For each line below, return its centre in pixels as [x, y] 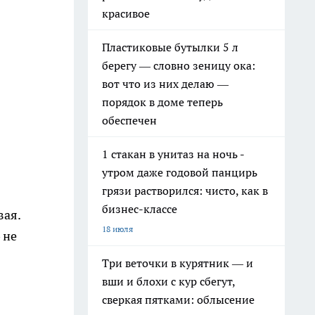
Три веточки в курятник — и [178, 263]
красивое [126, 13]
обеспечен [129, 120]
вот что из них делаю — [165, 84]
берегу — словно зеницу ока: [179, 65]
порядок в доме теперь [162, 102]
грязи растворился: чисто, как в [185, 191]
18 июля [117, 229]
